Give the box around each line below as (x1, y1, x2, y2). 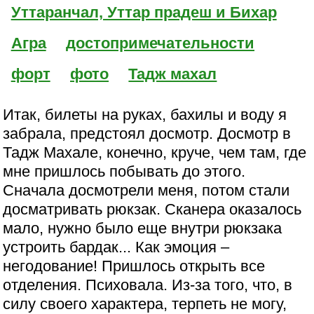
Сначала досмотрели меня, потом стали (3, 181, 290, 199)
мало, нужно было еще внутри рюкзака (3, 219, 282, 237)
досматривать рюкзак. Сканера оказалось (3, 200, 302, 218)
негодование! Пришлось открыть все (3, 257, 266, 275)
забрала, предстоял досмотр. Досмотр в (3, 124, 292, 142)
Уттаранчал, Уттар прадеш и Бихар (11, 3, 277, 21)
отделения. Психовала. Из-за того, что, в (3, 275, 293, 294)
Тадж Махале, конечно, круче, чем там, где (3, 143, 307, 161)
